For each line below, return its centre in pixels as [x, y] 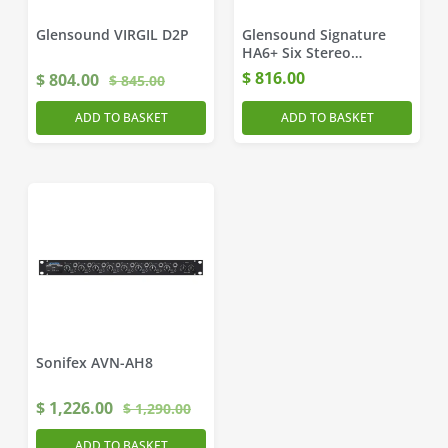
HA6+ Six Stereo [296, 52]
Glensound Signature [314, 34]
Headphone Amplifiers [318, 70]
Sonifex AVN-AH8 [94, 362]
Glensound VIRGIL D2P [112, 34]
